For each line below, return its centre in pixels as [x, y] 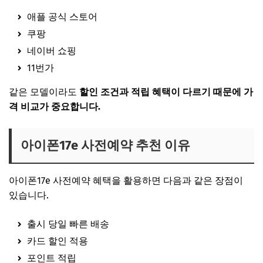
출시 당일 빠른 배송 [68, 224]
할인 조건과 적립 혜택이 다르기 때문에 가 [166, 92]
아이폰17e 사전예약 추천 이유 [105, 145]
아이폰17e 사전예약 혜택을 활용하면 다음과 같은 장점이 [126, 180]
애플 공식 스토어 [62, 16]
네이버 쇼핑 [52, 50]
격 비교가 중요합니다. [55, 106]
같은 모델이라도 [44, 92]
